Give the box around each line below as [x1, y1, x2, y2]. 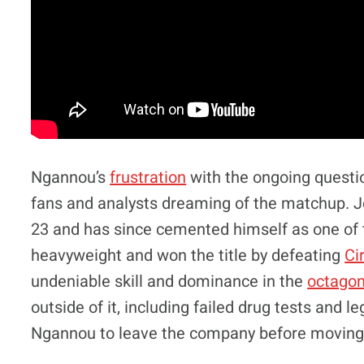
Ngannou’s [31, 165, 110, 189]
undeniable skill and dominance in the [31, 269, 308, 293]
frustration [110, 165, 187, 189]
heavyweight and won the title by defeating [31, 243, 345, 267]
